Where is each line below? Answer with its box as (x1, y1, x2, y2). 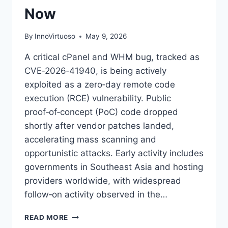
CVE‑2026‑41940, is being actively (24, 66, 166, 76)
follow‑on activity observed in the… (24, 189, 167, 200)
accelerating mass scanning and (24, 134, 156, 145)
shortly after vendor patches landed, (24, 121, 174, 131)
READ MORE (24, 213, 69, 222)
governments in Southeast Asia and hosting (24, 162, 203, 173)
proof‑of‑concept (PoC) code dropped (24, 107, 178, 118)
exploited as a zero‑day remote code (24, 79, 175, 90)
